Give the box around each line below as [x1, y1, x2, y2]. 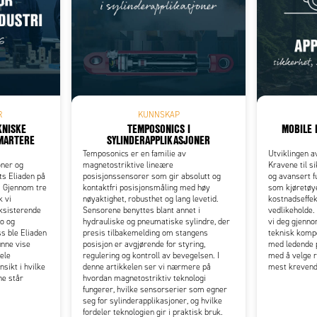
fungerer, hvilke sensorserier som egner [83, 284, 227, 294]
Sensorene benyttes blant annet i [83, 204, 200, 215]
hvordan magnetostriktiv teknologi [83, 272, 206, 283]
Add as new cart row [103, 34, 190, 48]
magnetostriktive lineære [83, 159, 173, 170]
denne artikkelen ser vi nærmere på [83, 261, 211, 272]
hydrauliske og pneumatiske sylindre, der [83, 216, 230, 226]
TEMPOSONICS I [127, 120, 190, 137]
